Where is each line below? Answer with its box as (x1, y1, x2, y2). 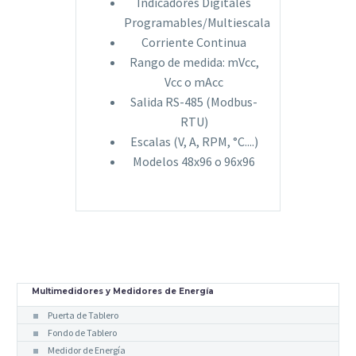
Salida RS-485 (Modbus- (130, 93, 257, 110)
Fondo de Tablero (48, 326, 117, 339)
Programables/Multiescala (124, 14, 270, 30)
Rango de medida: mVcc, (129, 53, 259, 70)
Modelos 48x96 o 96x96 (133, 153, 255, 169)
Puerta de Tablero (48, 308, 118, 321)
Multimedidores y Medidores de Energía (32, 285, 214, 296)
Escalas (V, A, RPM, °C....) (130, 133, 258, 149)
